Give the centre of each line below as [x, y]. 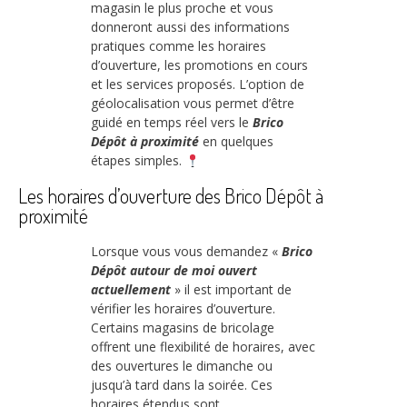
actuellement [131, 289]
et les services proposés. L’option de [198, 84]
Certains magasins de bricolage [183, 327]
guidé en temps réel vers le [172, 123]
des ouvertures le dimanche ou [182, 365]
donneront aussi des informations [190, 27]
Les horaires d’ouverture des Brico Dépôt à [171, 196]
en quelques [236, 142]
